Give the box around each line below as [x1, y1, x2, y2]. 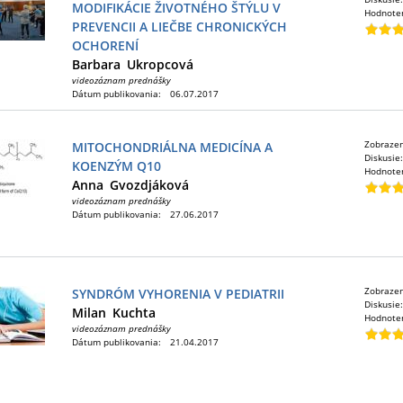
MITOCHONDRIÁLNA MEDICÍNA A [72, 139, 273, 156]
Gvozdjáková [110, 176, 189, 193]
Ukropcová [127, 56, 193, 73]
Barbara [72, 56, 121, 73]
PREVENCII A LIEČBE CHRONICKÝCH [72, 18, 287, 35]
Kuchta [112, 304, 156, 321]
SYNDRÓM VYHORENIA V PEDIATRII [72, 285, 284, 302]
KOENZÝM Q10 [72, 157, 161, 175]
